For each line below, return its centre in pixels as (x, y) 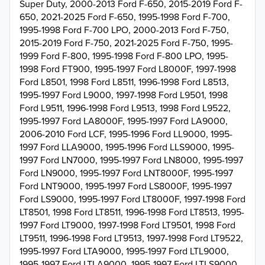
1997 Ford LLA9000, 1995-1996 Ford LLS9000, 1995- (127, 146)
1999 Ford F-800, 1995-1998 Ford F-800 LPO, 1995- (124, 55)
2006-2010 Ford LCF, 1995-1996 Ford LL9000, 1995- (126, 133)
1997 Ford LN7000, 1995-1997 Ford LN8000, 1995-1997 (131, 159)
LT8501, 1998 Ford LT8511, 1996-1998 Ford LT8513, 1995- (132, 211)
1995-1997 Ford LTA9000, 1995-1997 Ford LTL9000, (124, 251)
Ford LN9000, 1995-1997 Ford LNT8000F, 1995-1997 (126, 172)
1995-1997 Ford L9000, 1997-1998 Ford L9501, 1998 (124, 94)
